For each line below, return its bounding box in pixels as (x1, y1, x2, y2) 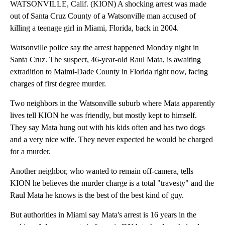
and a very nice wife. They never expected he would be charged (10, 135, 213, 144)
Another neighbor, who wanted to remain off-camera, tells (10, 166, 193, 175)
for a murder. (10, 147, 51, 156)
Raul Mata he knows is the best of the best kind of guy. (10, 190, 184, 199)
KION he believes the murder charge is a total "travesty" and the (10, 178, 214, 187)
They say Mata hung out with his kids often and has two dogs (10, 123, 205, 132)
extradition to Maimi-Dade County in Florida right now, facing (10, 67, 208, 76)
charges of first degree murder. (10, 79, 106, 88)
